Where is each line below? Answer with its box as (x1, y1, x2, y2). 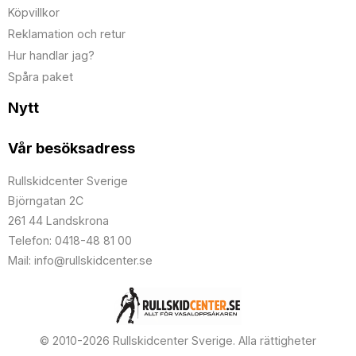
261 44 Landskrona (8, 214, 109, 228)
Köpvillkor (8, 6, 60, 20)
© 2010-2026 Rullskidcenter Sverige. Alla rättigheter (40, 334, 316, 348)
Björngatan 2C (8, 194, 83, 208)
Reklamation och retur (8, 27, 126, 41)
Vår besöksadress (8, 140, 135, 157)
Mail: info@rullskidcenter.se (8, 253, 153, 268)
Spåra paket (8, 69, 73, 83)
